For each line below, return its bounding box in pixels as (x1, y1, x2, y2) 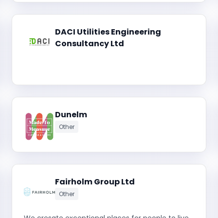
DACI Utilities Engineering (55, 26, 161, 37)
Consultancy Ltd (55, 38, 124, 49)
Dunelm (55, 109, 87, 120)
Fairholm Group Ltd (55, 176, 135, 187)
